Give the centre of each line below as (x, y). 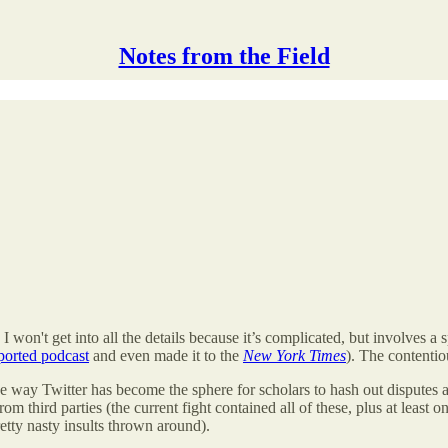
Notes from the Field (224, 56)
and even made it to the (166, 355)
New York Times (294, 355)
